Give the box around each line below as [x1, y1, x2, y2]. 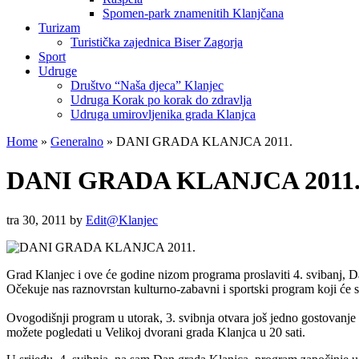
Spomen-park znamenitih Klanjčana [103, 6, 284, 20]
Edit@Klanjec [86, 212, 158, 227]
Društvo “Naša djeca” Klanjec [71, 79, 224, 92]
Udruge [38, 64, 77, 78]
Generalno [50, 135, 103, 148]
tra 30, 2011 [6, 212, 70, 227]
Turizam [38, 21, 80, 34]
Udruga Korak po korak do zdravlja [71, 93, 252, 107]
